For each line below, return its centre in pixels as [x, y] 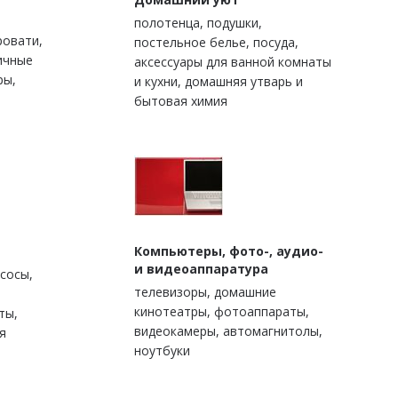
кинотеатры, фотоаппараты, [222, 312]
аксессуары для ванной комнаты [233, 62]
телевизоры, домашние [205, 292]
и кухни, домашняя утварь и [219, 82]
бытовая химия [181, 101]
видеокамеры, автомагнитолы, [228, 331]
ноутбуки [162, 351]
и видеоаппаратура [201, 269]
